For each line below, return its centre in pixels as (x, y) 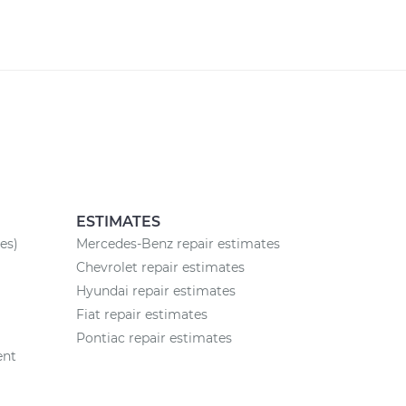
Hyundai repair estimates (155, 291)
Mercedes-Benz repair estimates (178, 244)
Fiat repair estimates (141, 314)
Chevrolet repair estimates (160, 267)
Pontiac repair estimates (154, 338)
